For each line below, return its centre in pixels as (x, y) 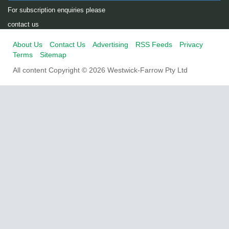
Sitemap (53, 55)
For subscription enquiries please (56, 10)
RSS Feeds (154, 45)
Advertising (110, 45)
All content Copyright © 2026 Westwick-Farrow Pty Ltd (100, 70)
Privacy (191, 45)
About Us (28, 45)
